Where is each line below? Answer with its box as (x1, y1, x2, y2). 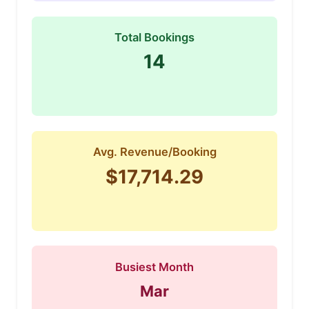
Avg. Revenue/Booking (92, 145, 217, 159)
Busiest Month (115, 259, 194, 274)
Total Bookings (114, 30, 195, 44)
